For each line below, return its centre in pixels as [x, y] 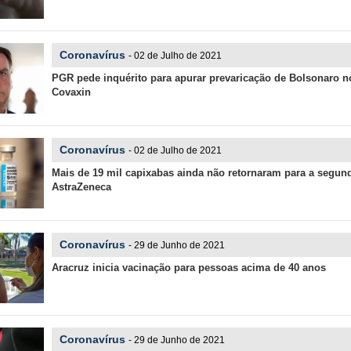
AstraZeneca [81, 187]
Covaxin [71, 92]
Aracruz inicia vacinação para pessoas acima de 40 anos [188, 268]
